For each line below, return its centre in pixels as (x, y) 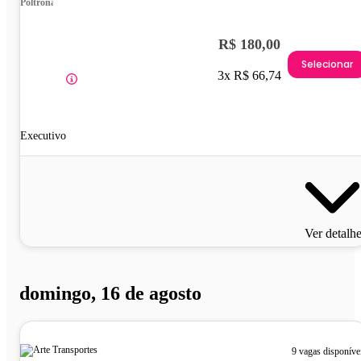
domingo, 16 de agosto (110, 293)
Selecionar (327, 64)
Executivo (43, 135)
